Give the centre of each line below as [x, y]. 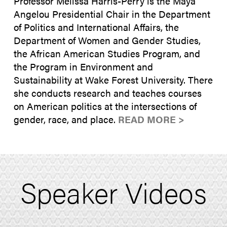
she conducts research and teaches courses [108, 93]
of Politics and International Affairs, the [96, 27]
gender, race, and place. [66, 119]
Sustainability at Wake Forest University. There [113, 80]
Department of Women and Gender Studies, [107, 40]
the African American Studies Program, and [107, 53]
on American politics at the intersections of [105, 106]
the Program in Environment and [83, 66]
